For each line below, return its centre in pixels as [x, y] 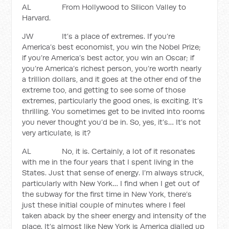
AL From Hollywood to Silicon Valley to [104, 7]
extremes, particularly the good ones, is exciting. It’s [113, 100]
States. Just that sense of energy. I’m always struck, [113, 173]
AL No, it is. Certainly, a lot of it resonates [109, 151]
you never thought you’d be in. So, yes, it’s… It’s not [112, 122]
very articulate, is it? [56, 133]
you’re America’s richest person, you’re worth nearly [112, 68]
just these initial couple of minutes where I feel [104, 205]
